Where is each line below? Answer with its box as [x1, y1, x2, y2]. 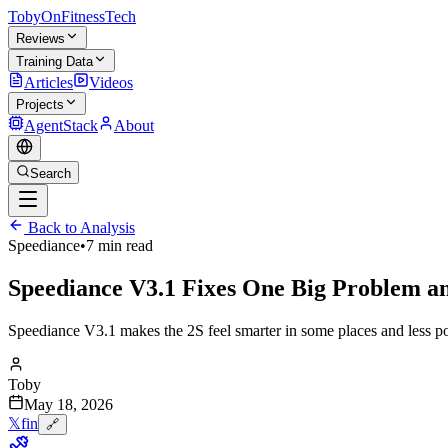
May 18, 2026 [24, 395, 113, 413]
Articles [24, 74, 73, 91]
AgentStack [24, 117, 98, 134]
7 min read [86, 237, 153, 254]
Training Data [16, 54, 93, 69]
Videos [89, 74, 133, 91]
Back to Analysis [24, 219, 135, 236]
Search [30, 166, 71, 181]
